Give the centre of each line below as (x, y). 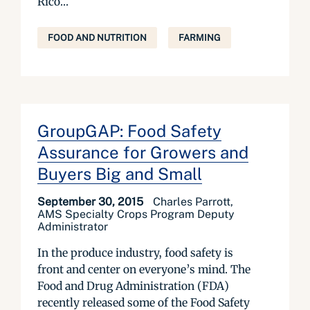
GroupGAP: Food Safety (129, 131)
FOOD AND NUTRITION (97, 38)
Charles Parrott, (193, 202)
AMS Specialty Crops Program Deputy (136, 214)
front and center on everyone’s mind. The (144, 269)
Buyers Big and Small (120, 174)
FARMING (200, 38)
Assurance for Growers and (143, 152)
